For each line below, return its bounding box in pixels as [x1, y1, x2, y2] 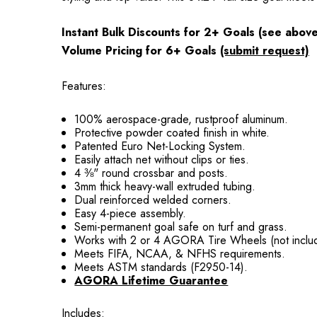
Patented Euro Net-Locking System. [74, 138, 246, 154]
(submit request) [220, 42, 309, 59]
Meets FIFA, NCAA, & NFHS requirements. [74, 246, 286, 262]
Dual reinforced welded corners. [74, 192, 232, 208]
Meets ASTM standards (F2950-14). [74, 259, 248, 275]
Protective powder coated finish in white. [74, 125, 270, 141]
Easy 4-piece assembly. [74, 205, 187, 221]
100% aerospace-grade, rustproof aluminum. [74, 111, 289, 127]
